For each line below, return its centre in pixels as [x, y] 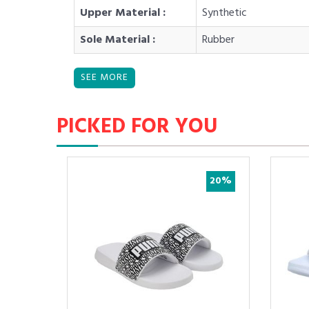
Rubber [219, 40]
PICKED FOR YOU [137, 127]
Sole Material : [118, 40]
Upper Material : [123, 13]
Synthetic [225, 13]
